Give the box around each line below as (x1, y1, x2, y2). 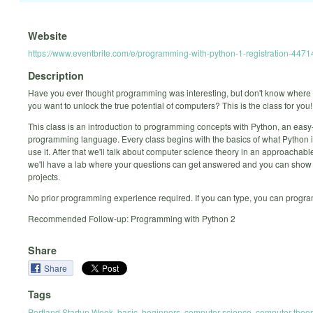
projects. (28, 170, 60, 183)
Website (28, 28, 67, 43)
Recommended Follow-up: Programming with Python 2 (28, 212, 235, 225)
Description (28, 68, 84, 83)
